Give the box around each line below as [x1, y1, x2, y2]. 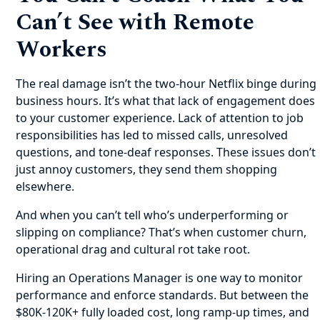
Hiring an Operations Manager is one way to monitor [16, 270, 304, 286]
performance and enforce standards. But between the [16, 287, 309, 303]
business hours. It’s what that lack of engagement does [16, 93, 316, 109]
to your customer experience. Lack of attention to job [16, 110, 304, 126]
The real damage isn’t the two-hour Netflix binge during [16, 76, 317, 91]
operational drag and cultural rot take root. [16, 241, 251, 257]
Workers [16, 32, 108, 67]
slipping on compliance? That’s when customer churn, [16, 224, 307, 240]
